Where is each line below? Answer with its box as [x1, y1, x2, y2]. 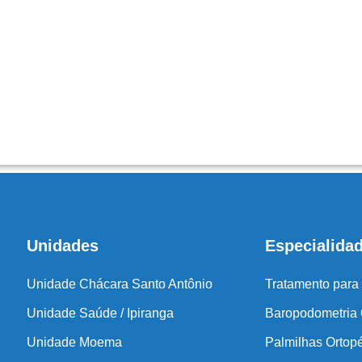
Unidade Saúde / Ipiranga [26, 306, 174, 321]
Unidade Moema [26, 335, 122, 350]
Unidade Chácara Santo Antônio [26, 277, 213, 292]
